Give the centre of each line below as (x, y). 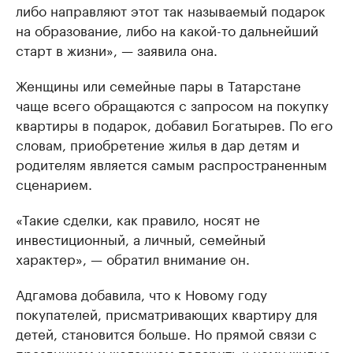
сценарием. (54, 183)
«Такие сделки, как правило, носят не (138, 218)
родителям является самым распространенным (171, 163)
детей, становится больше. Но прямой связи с (166, 333)
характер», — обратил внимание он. (133, 258)
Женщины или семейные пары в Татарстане (158, 84)
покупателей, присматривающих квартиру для (167, 313)
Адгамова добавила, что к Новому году (141, 293)
